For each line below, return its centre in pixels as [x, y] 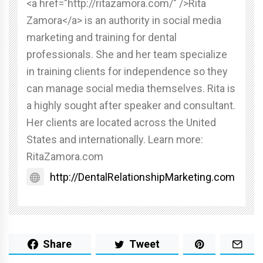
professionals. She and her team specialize [127, 55]
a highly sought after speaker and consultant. [131, 106]
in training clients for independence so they [127, 72]
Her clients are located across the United [121, 123]
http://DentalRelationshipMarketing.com [142, 177]
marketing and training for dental [102, 38]
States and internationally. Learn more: [115, 140]
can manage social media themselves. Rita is [131, 89]
